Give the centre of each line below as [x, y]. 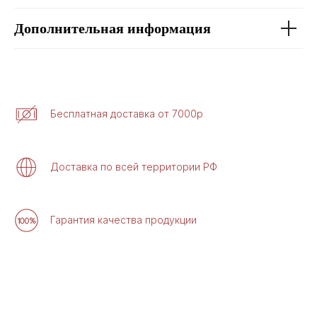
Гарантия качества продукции [123, 220]
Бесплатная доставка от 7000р [127, 114]
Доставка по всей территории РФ [134, 167]
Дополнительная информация [113, 28]
